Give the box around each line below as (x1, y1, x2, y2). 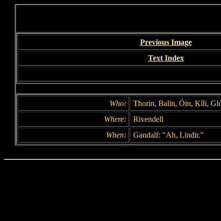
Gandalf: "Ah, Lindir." (133, 131, 204, 139)
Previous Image (140, 38, 192, 46)
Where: (104, 115, 126, 123)
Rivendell (133, 115, 163, 123)
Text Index (147, 54, 184, 62)
